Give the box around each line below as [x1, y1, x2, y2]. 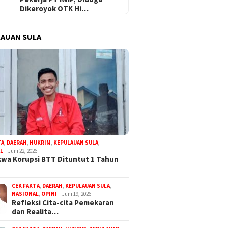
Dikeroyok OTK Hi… [20, 3, 89, 13]
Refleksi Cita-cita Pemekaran [12, 197, 115, 208]
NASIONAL [12, 190, 39, 198]
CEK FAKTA [12, 182, 40, 190]
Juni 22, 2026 [8, 147, 38, 155]
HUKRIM [30, 139, 51, 147]
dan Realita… [12, 207, 59, 217]
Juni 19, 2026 [62, 190, 92, 198]
